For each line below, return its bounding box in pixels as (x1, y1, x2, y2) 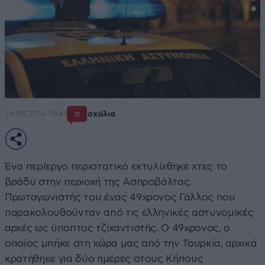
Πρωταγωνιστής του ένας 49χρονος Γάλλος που (5, 192, 235, 202)
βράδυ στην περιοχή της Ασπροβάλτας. (5, 176, 192, 187)
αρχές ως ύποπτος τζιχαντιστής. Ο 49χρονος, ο (5, 222, 231, 233)
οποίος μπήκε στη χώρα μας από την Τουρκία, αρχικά (5, 238, 257, 248)
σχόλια (87, 110, 115, 119)
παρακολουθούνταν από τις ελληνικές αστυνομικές (5, 207, 254, 218)
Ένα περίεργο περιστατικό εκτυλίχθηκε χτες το (5, 161, 228, 172)
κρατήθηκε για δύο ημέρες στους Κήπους (5, 253, 203, 264)
